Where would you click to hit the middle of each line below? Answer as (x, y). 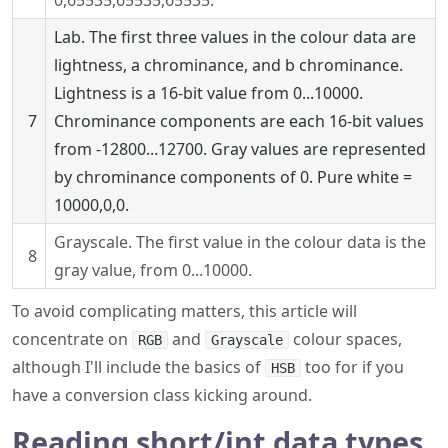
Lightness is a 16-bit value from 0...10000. (208, 93)
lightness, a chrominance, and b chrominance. (228, 65)
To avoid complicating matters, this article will (184, 311)
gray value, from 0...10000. (153, 270)
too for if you (352, 367)
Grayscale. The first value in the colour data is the (240, 242)
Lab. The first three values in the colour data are (235, 37)
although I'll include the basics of (138, 367)
